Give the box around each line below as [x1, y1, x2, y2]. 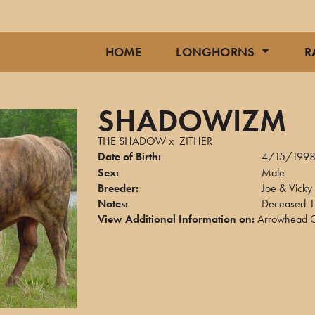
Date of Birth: [98, 149, 161, 164]
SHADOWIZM [98, 101, 286, 141]
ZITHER [179, 134, 212, 148]
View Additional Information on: [98, 212, 255, 226]
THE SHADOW [98, 134, 166, 148]
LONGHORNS [176, 44, 255, 60]
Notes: [98, 196, 128, 211]
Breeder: [98, 181, 139, 195]
